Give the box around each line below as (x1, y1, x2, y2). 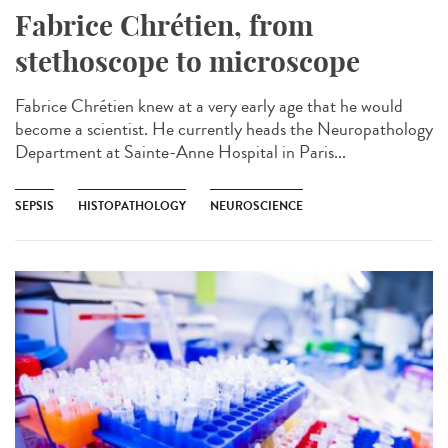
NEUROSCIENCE (210, 196, 303, 215)
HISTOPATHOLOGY (78, 196, 186, 215)
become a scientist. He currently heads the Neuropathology (15, 115, 433, 142)
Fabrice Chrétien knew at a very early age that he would (15, 92, 403, 119)
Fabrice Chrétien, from (15, 7, 313, 43)
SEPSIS (15, 196, 54, 215)
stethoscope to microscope (15, 43, 360, 79)
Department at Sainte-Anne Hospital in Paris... (15, 138, 346, 165)
